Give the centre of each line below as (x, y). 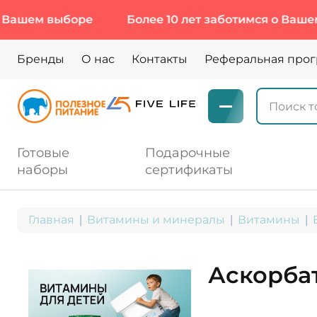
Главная (51, 220)
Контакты (160, 59)
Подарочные (187, 153)
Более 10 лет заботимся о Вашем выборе (192, 19)
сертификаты (189, 170)
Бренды (41, 59)
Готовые (43, 153)
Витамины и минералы (156, 220)
